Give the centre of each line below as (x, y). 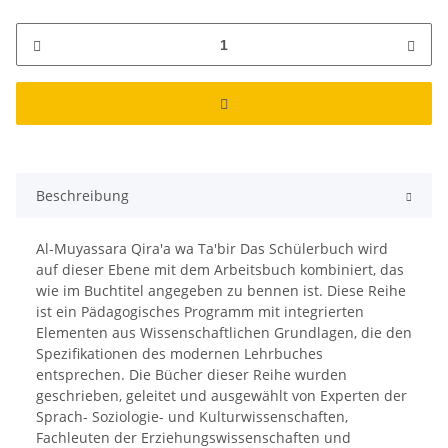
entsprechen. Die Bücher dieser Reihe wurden (191, 375)
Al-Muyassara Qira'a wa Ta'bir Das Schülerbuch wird (212, 249)
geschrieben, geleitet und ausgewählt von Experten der (221, 396)
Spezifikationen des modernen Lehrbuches (179, 354)
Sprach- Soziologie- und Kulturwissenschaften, (192, 417)
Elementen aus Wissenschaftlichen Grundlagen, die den (224, 333)
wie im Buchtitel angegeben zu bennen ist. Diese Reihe (221, 291)
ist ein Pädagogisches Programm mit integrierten (200, 312)
